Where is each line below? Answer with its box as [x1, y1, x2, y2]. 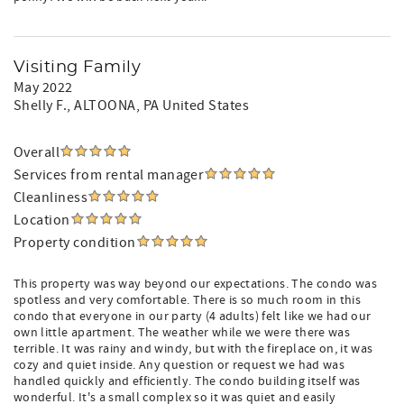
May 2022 [14, 78, 73, 96]
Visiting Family [14, 60, 142, 76]
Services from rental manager [14, 166, 205, 184]
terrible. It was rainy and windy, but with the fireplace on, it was [14, 341, 373, 357]
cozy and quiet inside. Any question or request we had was [14, 357, 344, 373]
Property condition [14, 234, 136, 252]
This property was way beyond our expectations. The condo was [14, 276, 378, 292]
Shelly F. [14, 96, 68, 115]
